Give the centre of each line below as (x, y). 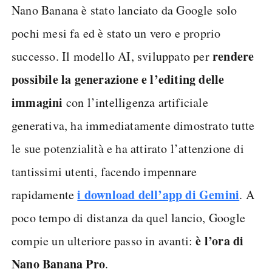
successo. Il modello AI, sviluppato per (112, 56)
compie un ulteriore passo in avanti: (104, 241)
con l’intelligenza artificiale (135, 102)
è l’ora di (220, 241)
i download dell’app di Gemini (158, 195)
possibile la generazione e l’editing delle (118, 79)
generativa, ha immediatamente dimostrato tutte (133, 125)
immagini (37, 102)
